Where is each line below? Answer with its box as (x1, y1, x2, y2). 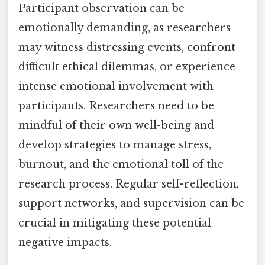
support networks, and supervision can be (18, 197, 244, 211)
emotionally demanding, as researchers (18, 21, 231, 35)
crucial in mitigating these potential (18, 216, 211, 230)
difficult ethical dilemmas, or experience (18, 60, 235, 74)
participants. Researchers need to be (18, 99, 214, 113)
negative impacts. (18, 236, 112, 250)
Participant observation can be (18, 2, 185, 15)
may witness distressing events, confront (18, 41, 235, 54)
